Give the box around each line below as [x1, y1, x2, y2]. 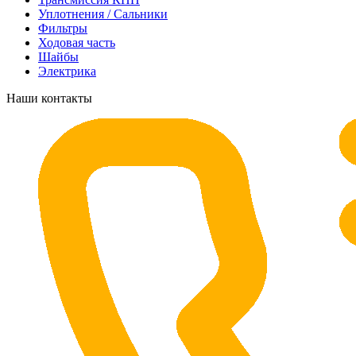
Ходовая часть [38, 36, 115, 50]
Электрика [38, 64, 96, 79]
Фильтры [38, 21, 87, 36]
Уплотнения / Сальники [38, 7, 168, 21]
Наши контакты [6, 91, 92, 106]
